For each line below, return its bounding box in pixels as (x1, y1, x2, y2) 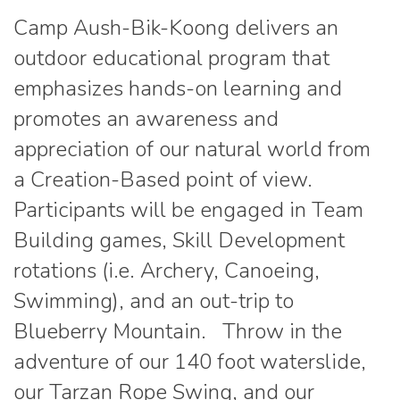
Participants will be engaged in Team (13, 196, 363, 225)
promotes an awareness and (13, 104, 279, 134)
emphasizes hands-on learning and (13, 74, 342, 104)
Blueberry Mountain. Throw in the (13, 317, 342, 346)
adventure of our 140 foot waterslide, (13, 347, 366, 377)
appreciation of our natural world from (13, 135, 371, 164)
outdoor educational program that (13, 44, 329, 73)
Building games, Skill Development (13, 226, 345, 255)
